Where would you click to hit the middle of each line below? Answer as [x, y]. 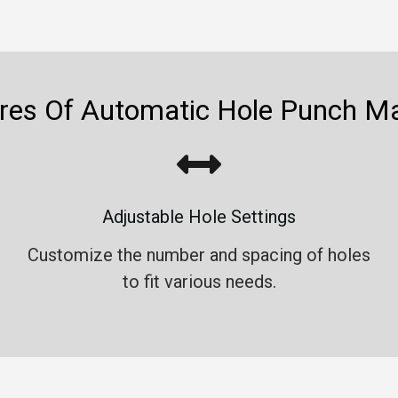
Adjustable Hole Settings [199, 217]
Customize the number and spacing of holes [199, 255]
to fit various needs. [199, 282]
